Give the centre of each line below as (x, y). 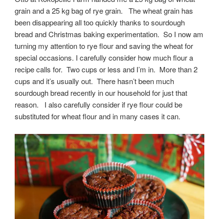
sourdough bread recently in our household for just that (101, 93)
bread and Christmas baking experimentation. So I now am (109, 34)
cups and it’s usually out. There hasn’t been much (94, 81)
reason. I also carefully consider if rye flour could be (99, 105)
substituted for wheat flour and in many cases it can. (98, 116)
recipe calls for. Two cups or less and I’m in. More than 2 (106, 69)
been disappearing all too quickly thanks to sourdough (100, 22)
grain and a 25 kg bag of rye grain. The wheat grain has (104, 11)
